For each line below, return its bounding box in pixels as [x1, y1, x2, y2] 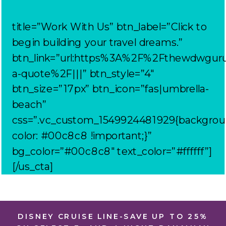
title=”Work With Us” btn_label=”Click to [12, 20, 207, 33]
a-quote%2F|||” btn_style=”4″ [12, 67, 154, 80]
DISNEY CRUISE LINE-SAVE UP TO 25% [18, 211, 208, 221]
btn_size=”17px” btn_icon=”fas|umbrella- [12, 82, 209, 96]
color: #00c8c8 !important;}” [12, 129, 152, 142]
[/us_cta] [12, 160, 54, 174]
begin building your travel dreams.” [12, 36, 183, 49]
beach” [12, 98, 47, 111]
